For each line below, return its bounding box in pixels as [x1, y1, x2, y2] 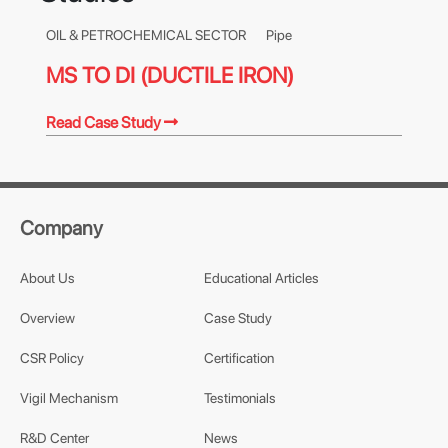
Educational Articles [203, 270, 319, 286]
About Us [20, 270, 75, 286]
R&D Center [20, 430, 89, 446]
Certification [203, 350, 274, 366]
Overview [20, 310, 75, 326]
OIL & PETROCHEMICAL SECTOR [46, 27, 246, 43]
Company [20, 216, 103, 240]
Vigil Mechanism [20, 390, 118, 406]
